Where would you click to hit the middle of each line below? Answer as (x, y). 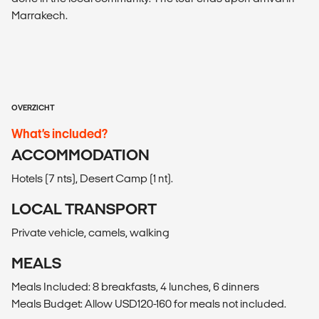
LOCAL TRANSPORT (84, 209)
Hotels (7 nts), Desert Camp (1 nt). (92, 179)
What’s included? (59, 134)
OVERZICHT (33, 108)
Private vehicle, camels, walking (90, 233)
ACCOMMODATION (80, 155)
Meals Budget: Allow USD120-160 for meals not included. (149, 304)
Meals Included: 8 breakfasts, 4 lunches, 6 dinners (135, 287)
